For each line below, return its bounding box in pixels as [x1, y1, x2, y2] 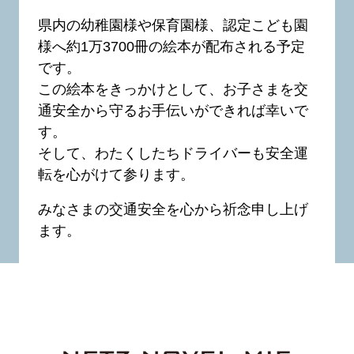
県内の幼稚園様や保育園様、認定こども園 [37, 17, 308, 33]
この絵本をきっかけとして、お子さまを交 [37, 81, 308, 97]
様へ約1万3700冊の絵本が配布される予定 [37, 38, 305, 55]
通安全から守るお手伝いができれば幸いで [37, 102, 308, 119]
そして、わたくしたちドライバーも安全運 [37, 145, 308, 161]
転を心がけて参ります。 [37, 166, 194, 183]
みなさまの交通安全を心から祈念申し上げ [37, 201, 308, 217]
